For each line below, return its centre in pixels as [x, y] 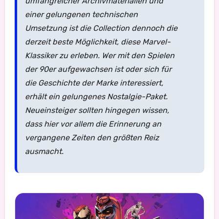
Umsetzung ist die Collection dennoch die [101, 28]
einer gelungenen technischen [81, 15]
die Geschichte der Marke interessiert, [94, 83]
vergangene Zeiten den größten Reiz [92, 138]
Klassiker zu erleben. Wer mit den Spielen [99, 56]
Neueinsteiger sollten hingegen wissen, [97, 110]
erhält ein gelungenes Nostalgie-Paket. [96, 97]
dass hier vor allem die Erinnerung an [93, 124]
